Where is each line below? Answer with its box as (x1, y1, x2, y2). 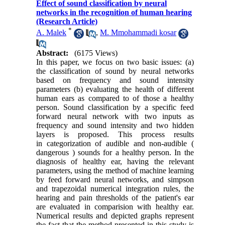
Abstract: (36, 48, 69, 57)
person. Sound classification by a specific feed (36, 102, 194, 111)
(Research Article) (36, 17, 98, 26)
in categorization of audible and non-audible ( (36, 139, 194, 148)
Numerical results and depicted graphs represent (36, 211, 194, 220)
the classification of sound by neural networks (36, 66, 194, 75)
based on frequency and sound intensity (36, 75, 194, 84)
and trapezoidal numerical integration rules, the (36, 184, 194, 193)
